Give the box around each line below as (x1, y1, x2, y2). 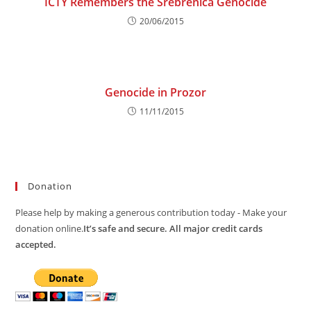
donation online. (15, 222, 84, 235)
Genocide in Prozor (105, 85, 206, 100)
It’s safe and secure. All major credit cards (83, 222, 263, 235)
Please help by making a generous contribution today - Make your (15, 206, 287, 219)
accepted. (15, 238, 57, 251)
